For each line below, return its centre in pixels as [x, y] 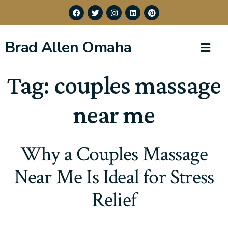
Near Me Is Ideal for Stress [114, 177]
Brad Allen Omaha [68, 48]
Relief [114, 200]
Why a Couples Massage [114, 154]
